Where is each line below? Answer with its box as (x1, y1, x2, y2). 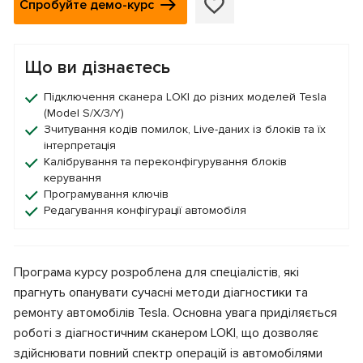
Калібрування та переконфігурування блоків (44, 155, 287, 169)
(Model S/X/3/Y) (44, 106, 124, 120)
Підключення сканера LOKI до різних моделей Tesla (44, 90, 327, 104)
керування (44, 171, 101, 185)
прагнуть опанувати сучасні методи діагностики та (14, 284, 308, 301)
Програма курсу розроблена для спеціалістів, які (14, 264, 299, 280)
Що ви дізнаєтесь (24, 57, 170, 79)
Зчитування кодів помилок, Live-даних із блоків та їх (44, 122, 326, 136)
